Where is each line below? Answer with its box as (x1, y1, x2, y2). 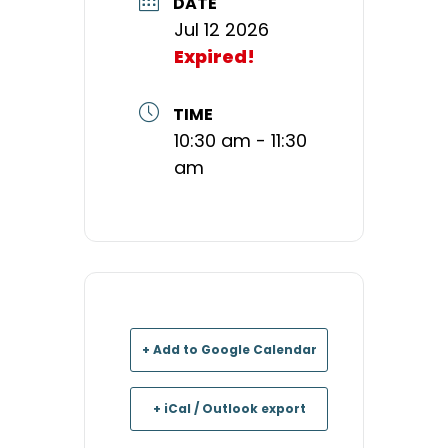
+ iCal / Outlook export (152, 399, 306, 417)
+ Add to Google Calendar (141, 340, 317, 358)
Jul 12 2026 (174, 17, 269, 43)
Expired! (174, 44, 255, 70)
